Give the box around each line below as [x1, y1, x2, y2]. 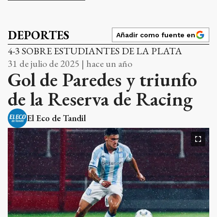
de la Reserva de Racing [8, 86, 193, 111]
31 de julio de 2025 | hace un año [8, 57, 132, 70]
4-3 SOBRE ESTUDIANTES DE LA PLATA [8, 44, 182, 57]
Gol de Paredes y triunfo [8, 66, 197, 92]
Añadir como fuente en [116, 31, 195, 39]
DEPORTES [8, 27, 69, 43]
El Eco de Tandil [27, 112, 86, 124]
